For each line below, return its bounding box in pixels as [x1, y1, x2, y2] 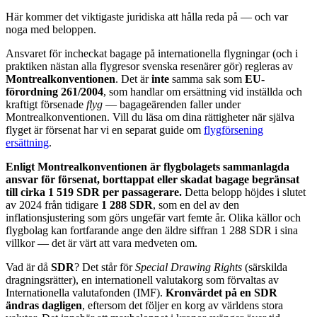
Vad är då [6, 261, 51, 274]
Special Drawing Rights [135, 261, 242, 274]
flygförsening [204, 124, 263, 137]
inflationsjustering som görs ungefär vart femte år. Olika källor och [6, 212, 301, 224]
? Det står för [74, 261, 135, 274]
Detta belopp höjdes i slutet [182, 186, 306, 199]
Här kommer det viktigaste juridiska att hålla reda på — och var [6, 11, 288, 23]
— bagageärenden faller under [103, 98, 241, 111]
